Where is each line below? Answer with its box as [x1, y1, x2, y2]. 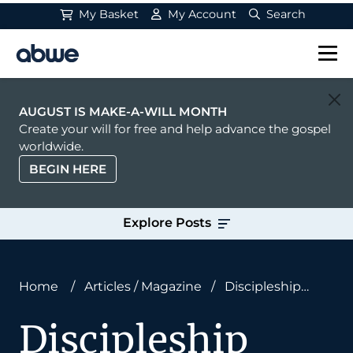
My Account [165, 7, 237, 21]
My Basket [76, 7, 139, 21]
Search [263, 7, 307, 21]
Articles [84, 279, 131, 295]
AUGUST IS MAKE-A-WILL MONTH [19, 104, 227, 119]
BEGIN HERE [29, 161, 106, 176]
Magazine [141, 279, 202, 295]
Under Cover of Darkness [19, 298, 176, 314]
